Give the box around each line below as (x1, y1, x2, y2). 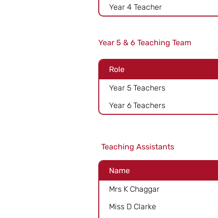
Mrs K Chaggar (109, 184, 160, 194)
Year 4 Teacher (109, 2, 162, 12)
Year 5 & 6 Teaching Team (98, 38, 191, 47)
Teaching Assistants (101, 142, 174, 151)
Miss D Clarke (109, 201, 156, 211)
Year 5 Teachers (109, 83, 165, 92)
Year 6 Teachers (109, 100, 165, 110)
